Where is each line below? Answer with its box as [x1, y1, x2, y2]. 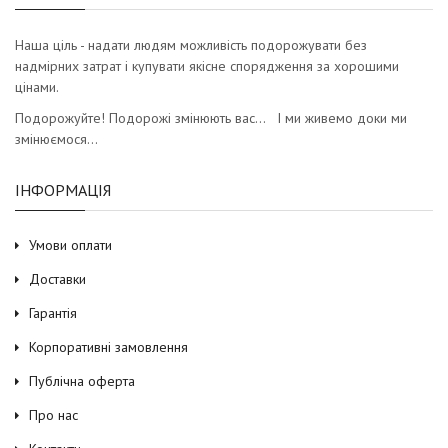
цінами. [15, 77, 59, 96]
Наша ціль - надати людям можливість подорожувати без [15, 35, 367, 54]
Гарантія [29, 303, 77, 322]
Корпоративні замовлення [29, 337, 188, 356]
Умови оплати [29, 235, 112, 254]
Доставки [29, 269, 86, 288]
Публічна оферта [29, 371, 135, 390]
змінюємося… [15, 129, 98, 148]
